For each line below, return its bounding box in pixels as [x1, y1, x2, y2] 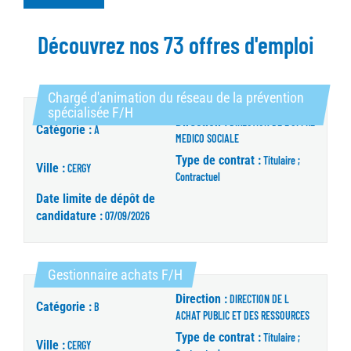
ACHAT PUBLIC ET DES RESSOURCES [175, 309, 309, 323]
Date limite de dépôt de [36, 191, 155, 207]
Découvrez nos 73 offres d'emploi [37, 31, 314, 60]
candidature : [36, 208, 103, 224]
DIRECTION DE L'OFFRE [230, 115, 315, 129]
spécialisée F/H [48, 104, 133, 121]
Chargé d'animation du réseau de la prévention [48, 89, 304, 107]
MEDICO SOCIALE [175, 132, 239, 146]
